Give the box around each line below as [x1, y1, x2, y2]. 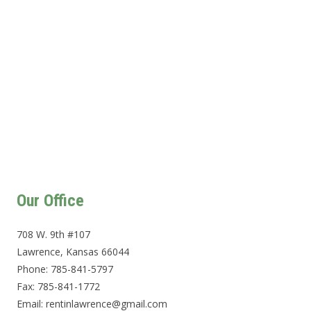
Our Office [17, 191, 84, 210]
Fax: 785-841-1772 [17, 280, 100, 293]
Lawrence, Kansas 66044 [17, 245, 129, 258]
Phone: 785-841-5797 [17, 262, 113, 276]
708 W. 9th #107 [17, 228, 90, 241]
